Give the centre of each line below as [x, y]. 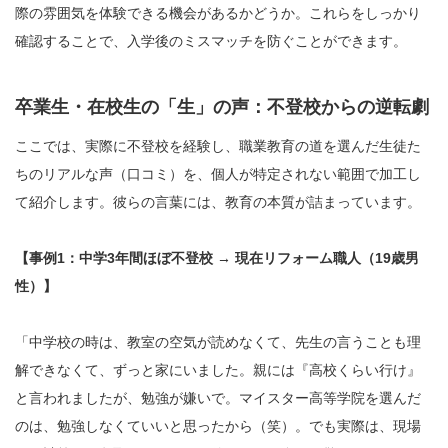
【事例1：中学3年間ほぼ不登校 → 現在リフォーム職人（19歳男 [217, 258]
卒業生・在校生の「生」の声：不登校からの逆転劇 [222, 107]
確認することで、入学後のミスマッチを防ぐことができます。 [211, 41]
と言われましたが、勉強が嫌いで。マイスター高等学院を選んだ [218, 398]
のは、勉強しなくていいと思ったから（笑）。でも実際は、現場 [218, 426]
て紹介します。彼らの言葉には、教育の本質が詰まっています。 [218, 202]
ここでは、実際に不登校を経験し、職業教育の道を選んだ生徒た [218, 146]
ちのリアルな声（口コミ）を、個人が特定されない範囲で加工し [218, 174]
